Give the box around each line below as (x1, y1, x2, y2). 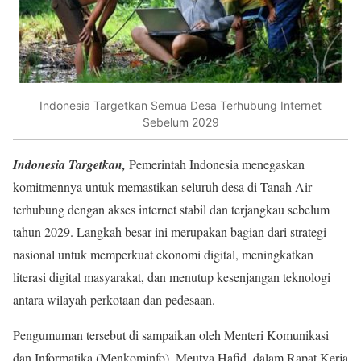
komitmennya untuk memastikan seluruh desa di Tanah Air (13, 177, 312, 195)
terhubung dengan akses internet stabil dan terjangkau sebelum (13, 200, 330, 218)
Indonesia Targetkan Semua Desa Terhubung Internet (39, 98, 322, 113)
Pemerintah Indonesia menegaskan (129, 155, 305, 172)
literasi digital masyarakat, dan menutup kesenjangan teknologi (13, 268, 330, 285)
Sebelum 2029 (142, 115, 219, 130)
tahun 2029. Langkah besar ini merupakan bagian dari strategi (13, 222, 326, 240)
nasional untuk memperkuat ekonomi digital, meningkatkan (13, 245, 313, 263)
